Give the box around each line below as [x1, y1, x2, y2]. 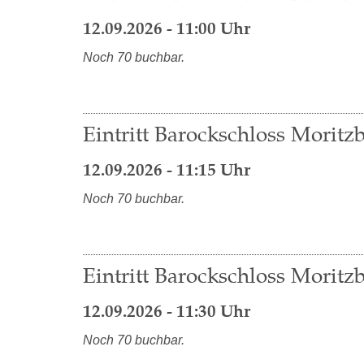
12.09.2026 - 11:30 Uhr [83, 301, 250, 322]
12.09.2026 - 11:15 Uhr [83, 159, 250, 180]
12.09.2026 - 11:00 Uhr [83, 18, 250, 39]
